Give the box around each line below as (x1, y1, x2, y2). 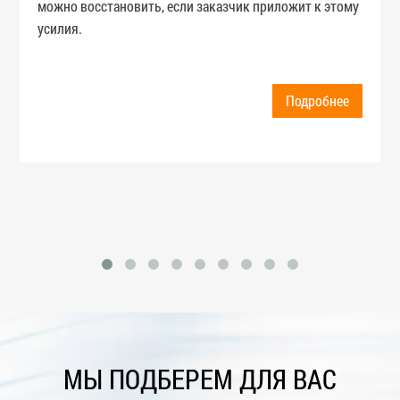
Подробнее (285, 91, 349, 111)
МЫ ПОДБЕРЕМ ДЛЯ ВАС (63, 362, 337, 397)
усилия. (37, 19, 83, 38)
